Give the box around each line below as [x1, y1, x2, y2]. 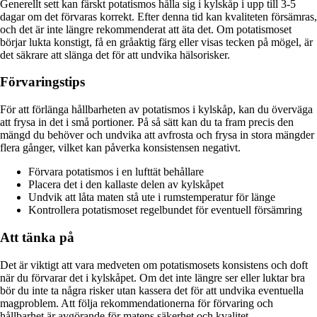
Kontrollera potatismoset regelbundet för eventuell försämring [28, 204, 302, 217]
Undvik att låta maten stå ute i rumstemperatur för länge [28, 191, 275, 204]
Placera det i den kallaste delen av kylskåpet [28, 178, 224, 191]
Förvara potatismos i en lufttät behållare [28, 166, 204, 178]
